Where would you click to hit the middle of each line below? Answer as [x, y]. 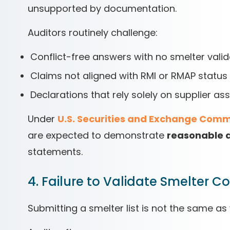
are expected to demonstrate [97, 135]
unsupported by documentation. [102, 8]
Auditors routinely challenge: [93, 33]
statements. [55, 152]
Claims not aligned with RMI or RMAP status [129, 76]
